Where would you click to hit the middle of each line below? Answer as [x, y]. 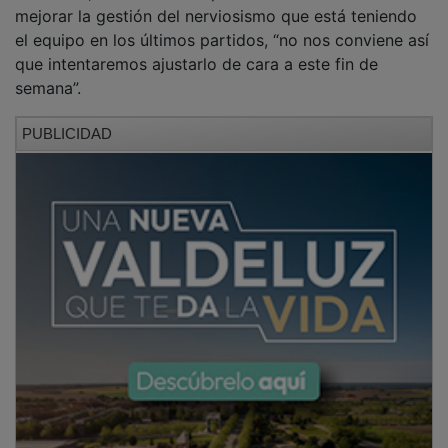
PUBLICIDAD [67, 120]
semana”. [50, 74]
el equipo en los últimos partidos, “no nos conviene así [222, 26]
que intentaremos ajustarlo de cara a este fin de [196, 50]
